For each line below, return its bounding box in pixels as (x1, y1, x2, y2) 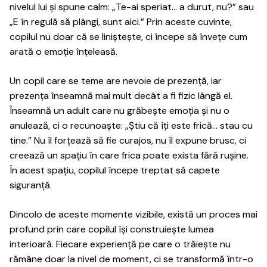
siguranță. (10, 179, 52, 191)
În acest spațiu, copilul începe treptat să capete (10, 164, 220, 176)
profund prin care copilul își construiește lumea (10, 223, 214, 235)
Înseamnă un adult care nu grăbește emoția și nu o (10, 104, 229, 117)
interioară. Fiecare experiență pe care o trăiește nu (10, 238, 231, 250)
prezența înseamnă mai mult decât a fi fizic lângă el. (10, 89, 232, 102)
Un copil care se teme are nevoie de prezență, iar (10, 74, 222, 87)
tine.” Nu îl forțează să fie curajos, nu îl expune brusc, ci (10, 134, 246, 147)
